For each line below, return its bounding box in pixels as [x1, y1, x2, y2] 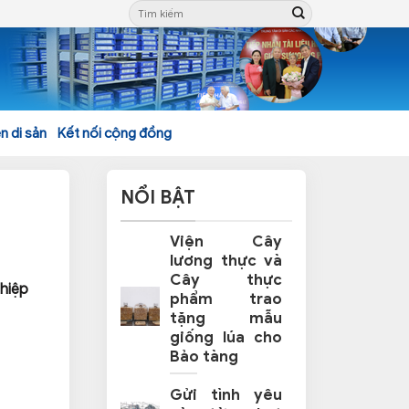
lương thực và [170, 251, 282, 271]
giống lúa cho [170, 328, 282, 348]
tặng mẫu [170, 309, 282, 329]
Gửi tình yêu [170, 385, 282, 405]
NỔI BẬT [121, 186, 195, 209]
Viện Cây [170, 232, 282, 252]
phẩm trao [170, 289, 282, 309]
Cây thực [170, 270, 282, 290]
